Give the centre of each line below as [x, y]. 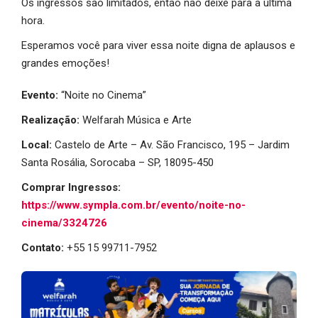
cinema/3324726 [64, 223]
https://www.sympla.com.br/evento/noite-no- [133, 205]
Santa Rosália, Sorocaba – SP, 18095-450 [117, 162]
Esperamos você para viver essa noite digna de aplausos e [158, 45]
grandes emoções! [65, 63]
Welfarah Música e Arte [137, 120]
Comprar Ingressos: [71, 187]
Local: [38, 144]
